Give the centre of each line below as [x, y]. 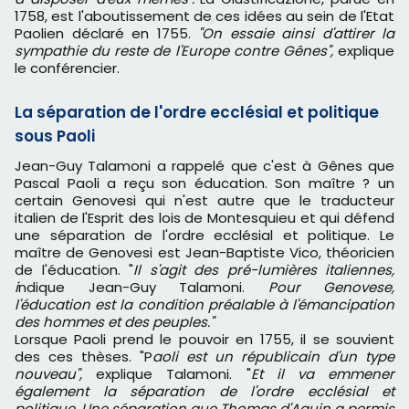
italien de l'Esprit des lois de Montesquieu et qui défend [204, 218]
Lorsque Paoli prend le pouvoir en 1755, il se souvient [204, 340]
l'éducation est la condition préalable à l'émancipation [204, 305]
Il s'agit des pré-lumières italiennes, [264, 270]
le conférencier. [67, 68]
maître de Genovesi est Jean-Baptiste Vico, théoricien [204, 253]
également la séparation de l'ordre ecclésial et [204, 392]
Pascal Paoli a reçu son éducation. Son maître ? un [204, 184]
